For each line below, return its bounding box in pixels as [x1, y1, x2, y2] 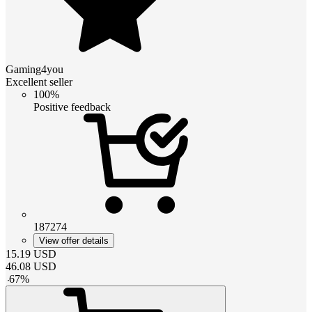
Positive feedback [33, 101, 111, 114]
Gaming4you [6, 63, 63, 76]
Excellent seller [6, 76, 72, 88]
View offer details [39, 235, 109, 247]
